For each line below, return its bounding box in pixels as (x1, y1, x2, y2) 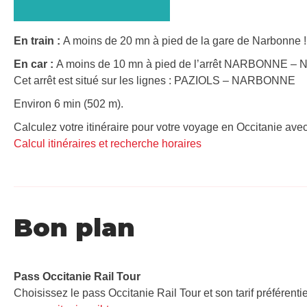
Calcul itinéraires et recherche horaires (14, 137, 201, 149)
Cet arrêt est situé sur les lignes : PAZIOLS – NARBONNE (14, 74, 295, 86)
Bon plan (14, 212, 135, 243)
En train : (14, 34, 63, 47)
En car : (14, 58, 56, 70)
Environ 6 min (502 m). (14, 97, 123, 110)
